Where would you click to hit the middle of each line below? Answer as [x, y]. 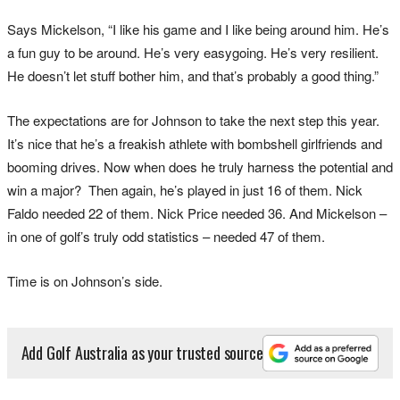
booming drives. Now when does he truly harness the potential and [200, 166]
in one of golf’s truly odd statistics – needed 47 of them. [166, 236]
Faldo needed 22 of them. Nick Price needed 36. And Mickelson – [197, 212]
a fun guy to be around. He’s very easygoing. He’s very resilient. [193, 52]
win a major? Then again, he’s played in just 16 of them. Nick [185, 189]
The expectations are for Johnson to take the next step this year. [193, 120]
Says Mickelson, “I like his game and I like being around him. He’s [198, 29]
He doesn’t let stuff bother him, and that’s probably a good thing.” [193, 75]
